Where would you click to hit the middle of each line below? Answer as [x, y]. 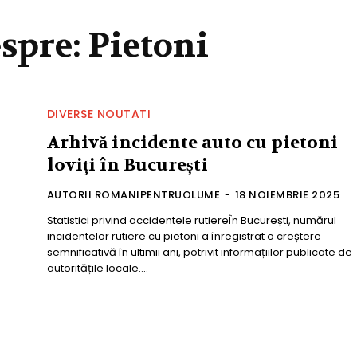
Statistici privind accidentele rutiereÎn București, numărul [191, 221]
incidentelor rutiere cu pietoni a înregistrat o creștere [184, 237]
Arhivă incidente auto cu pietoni [192, 143]
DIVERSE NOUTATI [99, 114]
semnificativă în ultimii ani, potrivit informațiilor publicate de [199, 253]
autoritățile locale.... [97, 269]
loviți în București [127, 165]
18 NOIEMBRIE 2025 [287, 195]
